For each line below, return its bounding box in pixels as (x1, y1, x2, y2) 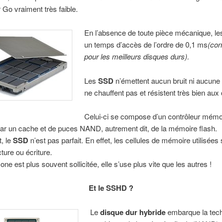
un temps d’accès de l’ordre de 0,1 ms (84, 39, 208, 50)
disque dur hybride (100, 206, 168, 218)
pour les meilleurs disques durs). (84, 51, 190, 62)
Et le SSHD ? (88, 182, 133, 194)
